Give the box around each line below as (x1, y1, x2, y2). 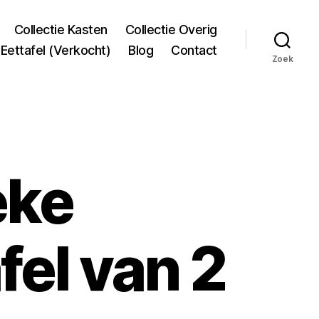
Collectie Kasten (14, 21, 108, 37)
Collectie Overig (125, 21, 217, 37)
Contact (171, 42, 217, 58)
